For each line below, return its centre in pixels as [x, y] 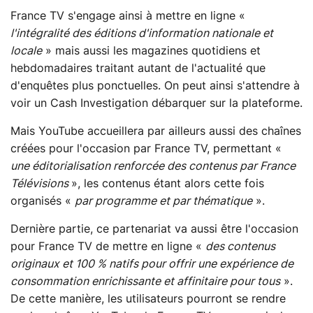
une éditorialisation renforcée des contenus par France [153, 167]
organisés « [43, 202]
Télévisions [41, 184]
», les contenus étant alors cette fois [168, 184]
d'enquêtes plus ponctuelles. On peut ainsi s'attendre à [155, 86]
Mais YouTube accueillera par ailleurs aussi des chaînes [156, 132]
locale [26, 51]
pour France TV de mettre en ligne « [108, 247]
